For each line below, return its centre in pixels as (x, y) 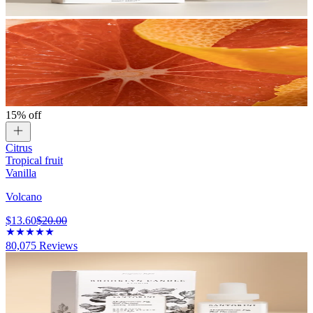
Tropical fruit (34, 161)
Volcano (24, 197)
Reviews (57, 246)
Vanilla (21, 173)
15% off (23, 115)
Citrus (19, 148)
